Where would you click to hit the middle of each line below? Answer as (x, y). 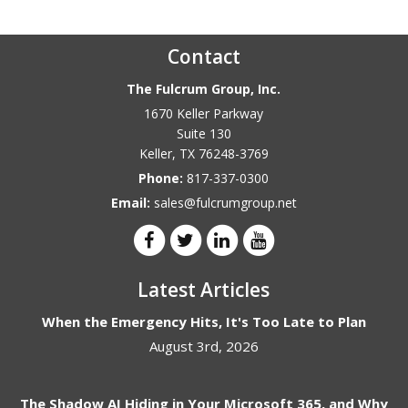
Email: (132, 202)
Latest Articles (204, 289)
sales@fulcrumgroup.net (225, 202)
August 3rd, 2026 (204, 346)
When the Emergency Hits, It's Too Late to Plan (204, 321)
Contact (204, 56)
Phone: (163, 178)
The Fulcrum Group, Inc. (204, 88)
